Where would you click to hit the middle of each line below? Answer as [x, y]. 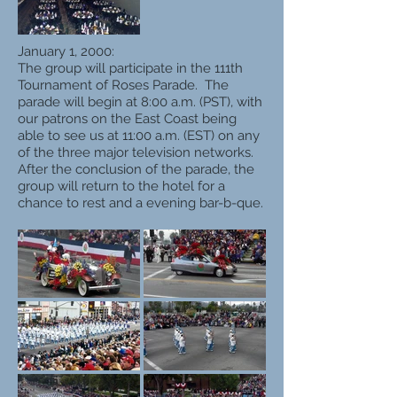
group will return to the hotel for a [121, 186]
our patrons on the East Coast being [127, 118]
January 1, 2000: [66, 51]
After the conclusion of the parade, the [136, 169]
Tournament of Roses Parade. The [123, 85]
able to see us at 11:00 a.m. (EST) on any [139, 135]
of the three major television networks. [137, 152]
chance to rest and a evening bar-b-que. [140, 202]
